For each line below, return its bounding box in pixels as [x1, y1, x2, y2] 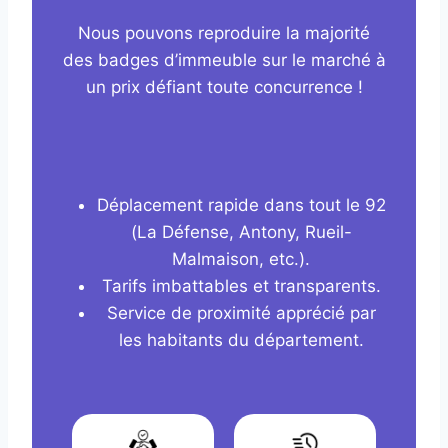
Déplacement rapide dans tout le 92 [96, 195, 386, 216]
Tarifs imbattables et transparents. [101, 276, 381, 297]
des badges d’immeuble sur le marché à [62, 50, 386, 71]
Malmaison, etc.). [172, 249, 310, 270]
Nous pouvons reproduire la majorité [78, 23, 370, 44]
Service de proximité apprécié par [106, 303, 376, 324]
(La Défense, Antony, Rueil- [130, 222, 352, 243]
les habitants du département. [118, 330, 364, 351]
